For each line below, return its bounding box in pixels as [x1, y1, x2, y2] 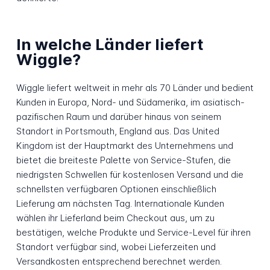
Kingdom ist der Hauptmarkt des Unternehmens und [16, 139, 233, 151]
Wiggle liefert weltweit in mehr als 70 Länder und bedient [16, 81, 254, 93]
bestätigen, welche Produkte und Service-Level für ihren [16, 226, 251, 238]
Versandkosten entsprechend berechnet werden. [16, 255, 222, 267]
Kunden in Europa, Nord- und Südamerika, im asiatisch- [16, 96, 245, 108]
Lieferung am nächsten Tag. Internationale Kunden [16, 197, 224, 209]
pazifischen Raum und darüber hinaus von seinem [16, 110, 221, 122]
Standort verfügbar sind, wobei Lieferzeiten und [16, 240, 216, 253]
